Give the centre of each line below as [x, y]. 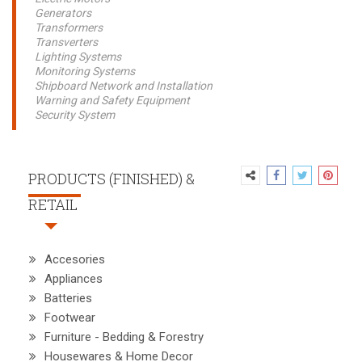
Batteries [68, 298]
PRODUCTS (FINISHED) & [112, 179]
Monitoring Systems [85, 71]
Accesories [75, 259]
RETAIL [53, 204]
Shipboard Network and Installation [124, 86]
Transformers [69, 27]
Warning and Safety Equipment [112, 100]
